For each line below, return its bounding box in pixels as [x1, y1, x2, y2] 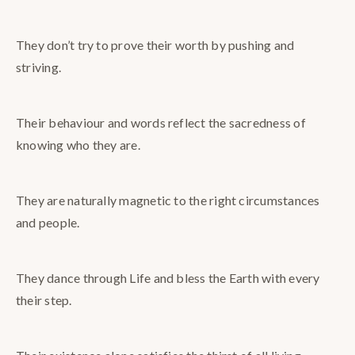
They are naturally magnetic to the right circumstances [16, 193, 320, 208]
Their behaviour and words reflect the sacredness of [16, 115, 306, 131]
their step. [16, 292, 72, 308]
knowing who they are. [16, 137, 140, 153]
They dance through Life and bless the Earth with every [16, 270, 320, 286]
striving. [16, 59, 62, 75]
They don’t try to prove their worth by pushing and [16, 37, 295, 53]
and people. [16, 215, 80, 231]
